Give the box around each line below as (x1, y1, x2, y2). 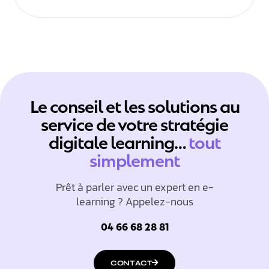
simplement (89, 147, 180, 171)
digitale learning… (49, 128, 189, 153)
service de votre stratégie (41, 110, 228, 134)
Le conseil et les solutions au (29, 92, 240, 116)
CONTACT (110, 258, 153, 267)
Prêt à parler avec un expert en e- (55, 178, 214, 195)
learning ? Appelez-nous (76, 193, 193, 210)
